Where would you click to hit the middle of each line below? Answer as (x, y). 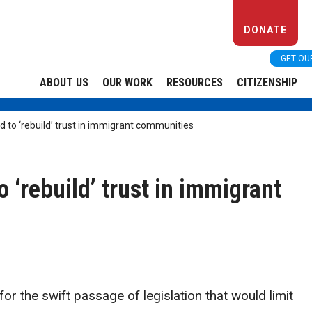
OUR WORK (127, 83)
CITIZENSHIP (267, 83)
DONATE (265, 30)
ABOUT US (64, 83)
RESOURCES (195, 83)
